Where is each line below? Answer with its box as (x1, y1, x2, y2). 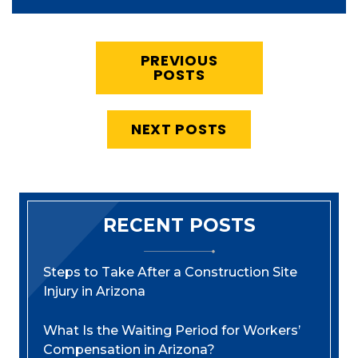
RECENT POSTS (102, 214, 256, 237)
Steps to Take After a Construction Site (43, 265, 297, 280)
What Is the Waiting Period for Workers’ (43, 323, 300, 339)
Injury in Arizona (43, 284, 145, 300)
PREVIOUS (140, 50, 218, 71)
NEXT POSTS (130, 119, 228, 140)
